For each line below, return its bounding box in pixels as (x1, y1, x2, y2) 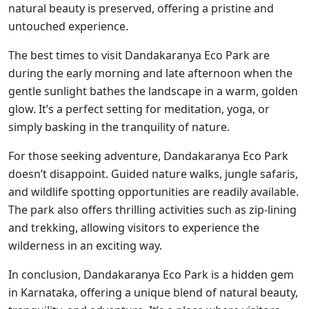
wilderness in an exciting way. (8, 238, 162, 253)
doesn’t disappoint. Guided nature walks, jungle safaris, (8, 166, 298, 181)
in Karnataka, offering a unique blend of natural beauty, (8, 285, 298, 300)
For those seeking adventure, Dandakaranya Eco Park (8, 148, 288, 163)
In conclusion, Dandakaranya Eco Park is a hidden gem (8, 267, 294, 282)
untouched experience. (8, 19, 128, 34)
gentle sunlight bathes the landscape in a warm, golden (8, 83, 298, 99)
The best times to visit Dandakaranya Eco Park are (8, 48, 270, 63)
